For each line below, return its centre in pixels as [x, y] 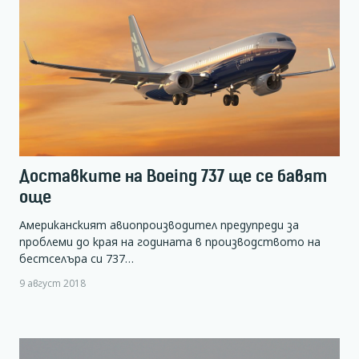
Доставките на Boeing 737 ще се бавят [173, 175]
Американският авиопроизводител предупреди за [159, 224]
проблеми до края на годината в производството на [170, 241]
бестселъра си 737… [77, 258]
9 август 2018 [52, 282]
